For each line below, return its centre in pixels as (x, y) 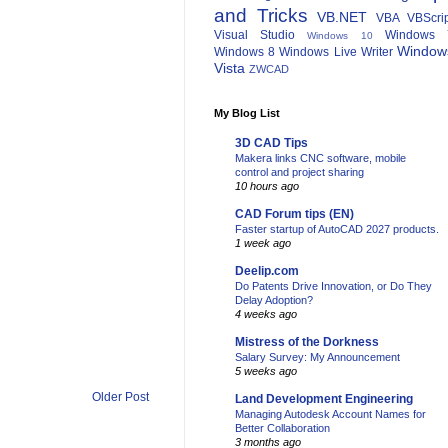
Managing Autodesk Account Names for (330, 414)
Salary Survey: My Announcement (317, 357)
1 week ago (263, 243)
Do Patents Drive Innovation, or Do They (333, 286)
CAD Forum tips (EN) (294, 214)
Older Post (120, 396)
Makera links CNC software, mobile (320, 158)
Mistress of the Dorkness (307, 342)
